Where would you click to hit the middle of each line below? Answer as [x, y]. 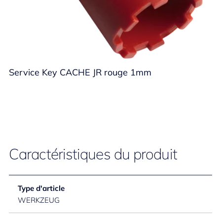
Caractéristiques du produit [93, 154]
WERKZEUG [39, 200]
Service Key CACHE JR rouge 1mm [80, 72]
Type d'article [41, 188]
